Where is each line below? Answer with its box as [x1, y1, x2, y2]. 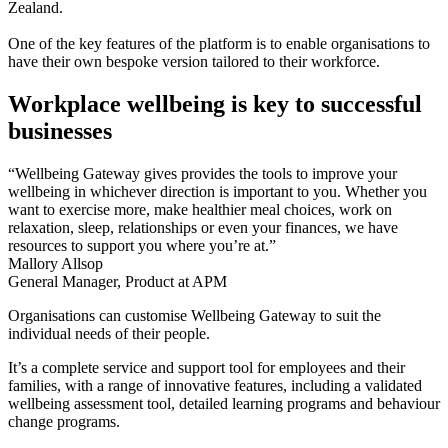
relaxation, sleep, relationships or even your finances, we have [8, 219, 398, 237]
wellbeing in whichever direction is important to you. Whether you [8, 183, 427, 201]
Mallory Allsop [8, 255, 103, 273]
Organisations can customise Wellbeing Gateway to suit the [8, 307, 381, 325]
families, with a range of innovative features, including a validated [8, 377, 422, 395]
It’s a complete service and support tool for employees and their [8, 359, 405, 377]
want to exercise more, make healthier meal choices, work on [8, 201, 392, 219]
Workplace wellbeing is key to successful [8, 91, 422, 118]
